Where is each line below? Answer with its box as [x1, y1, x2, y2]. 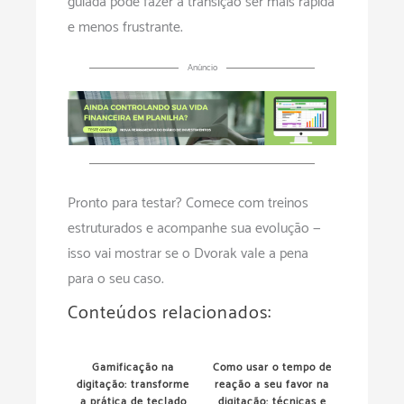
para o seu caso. [68, 266, 164, 291]
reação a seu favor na [215, 375, 329, 393]
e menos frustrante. [68, 15, 183, 41]
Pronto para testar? [68, 190, 182, 216]
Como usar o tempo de [212, 358, 332, 376]
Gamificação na [92, 358, 174, 376]
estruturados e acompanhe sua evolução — [68, 216, 321, 241]
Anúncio [187, 60, 217, 76]
